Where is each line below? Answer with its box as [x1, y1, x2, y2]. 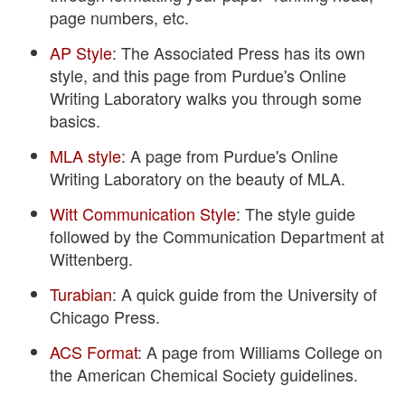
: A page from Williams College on [137, 339, 382, 363]
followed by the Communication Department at [50, 223, 384, 248]
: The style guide [236, 201, 355, 225]
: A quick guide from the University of [112, 281, 377, 306]
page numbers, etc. [50, 5, 189, 29]
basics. [50, 108, 100, 132]
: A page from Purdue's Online [121, 143, 338, 167]
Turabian [50, 281, 112, 306]
